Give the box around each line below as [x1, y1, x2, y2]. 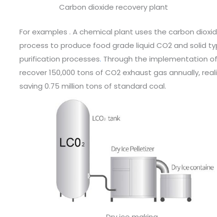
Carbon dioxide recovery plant [59, 2, 168, 13]
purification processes [19, 53, 100, 64]
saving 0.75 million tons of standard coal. [19, 80, 168, 91]
